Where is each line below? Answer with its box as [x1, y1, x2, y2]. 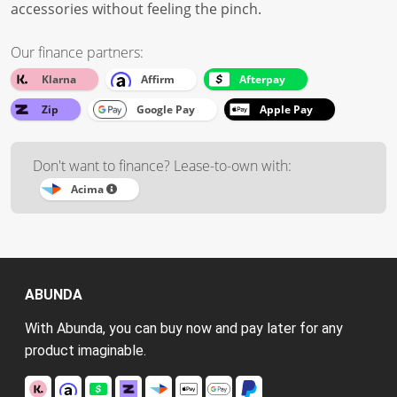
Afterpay [239, 72, 285, 87]
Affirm [141, 72, 175, 87]
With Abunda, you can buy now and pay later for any [25, 320, 343, 337]
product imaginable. [25, 342, 146, 359]
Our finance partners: [11, 43, 144, 62]
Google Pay [136, 102, 195, 117]
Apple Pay [260, 102, 313, 117]
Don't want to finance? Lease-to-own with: [33, 156, 292, 175]
